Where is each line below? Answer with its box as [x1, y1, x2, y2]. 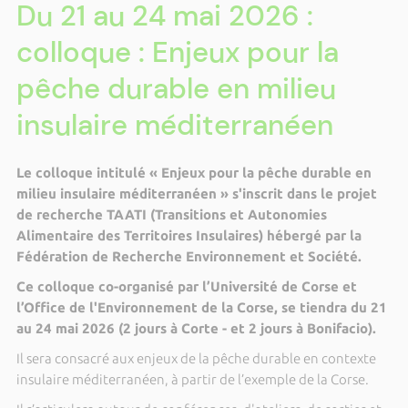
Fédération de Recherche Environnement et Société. [15, 249, 362, 264]
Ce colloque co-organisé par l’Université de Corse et [15, 279, 357, 294]
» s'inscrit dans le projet [216, 186, 377, 201]
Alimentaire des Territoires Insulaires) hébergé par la [15, 228, 362, 243]
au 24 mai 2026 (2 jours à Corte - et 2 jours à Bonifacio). [15, 321, 376, 336]
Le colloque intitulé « [15, 165, 161, 180]
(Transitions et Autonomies [146, 207, 327, 222]
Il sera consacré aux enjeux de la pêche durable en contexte [15, 351, 376, 366]
